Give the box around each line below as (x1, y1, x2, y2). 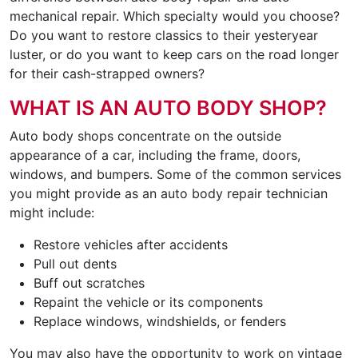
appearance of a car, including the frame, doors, (10, 146, 300, 163)
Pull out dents (34, 255, 117, 272)
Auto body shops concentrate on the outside (10, 127, 281, 144)
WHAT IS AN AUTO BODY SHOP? (10, 95, 327, 120)
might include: (10, 204, 94, 221)
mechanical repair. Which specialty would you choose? (10, 7, 340, 24)
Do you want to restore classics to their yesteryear (10, 26, 318, 43)
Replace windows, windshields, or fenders (34, 312, 286, 329)
